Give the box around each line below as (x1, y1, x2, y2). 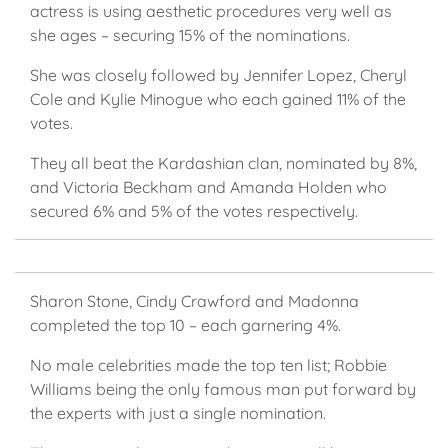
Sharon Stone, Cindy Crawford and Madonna (30, 291, 359, 312)
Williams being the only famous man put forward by (30, 379, 416, 400)
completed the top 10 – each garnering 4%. (30, 315, 349, 336)
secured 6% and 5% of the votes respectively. (30, 201, 366, 222)
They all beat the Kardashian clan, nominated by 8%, (30, 153, 417, 174)
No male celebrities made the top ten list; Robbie (30, 355, 387, 376)
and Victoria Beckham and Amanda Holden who (30, 177, 387, 198)
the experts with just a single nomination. (30, 403, 326, 424)
